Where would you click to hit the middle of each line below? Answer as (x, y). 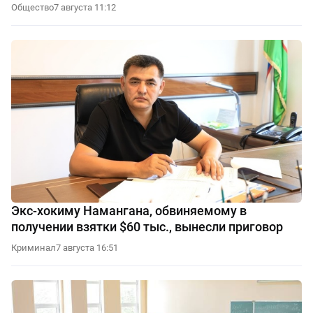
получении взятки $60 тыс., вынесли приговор (147, 227)
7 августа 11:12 (85, 7)
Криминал (34, 248)
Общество (32, 7)
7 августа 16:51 (87, 248)
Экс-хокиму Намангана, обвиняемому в (129, 211)
